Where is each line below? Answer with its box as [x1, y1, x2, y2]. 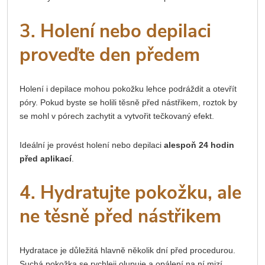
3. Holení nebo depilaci [20, 18, 211, 44]
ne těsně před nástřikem [20, 203, 221, 229]
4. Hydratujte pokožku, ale [20, 180, 241, 205]
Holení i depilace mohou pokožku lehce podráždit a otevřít [20, 83, 237, 93]
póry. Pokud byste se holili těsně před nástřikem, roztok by [20, 97, 237, 107]
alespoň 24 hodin [164, 140, 234, 150]
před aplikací [20, 153, 72, 163]
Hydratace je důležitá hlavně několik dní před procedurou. [20, 245, 235, 255]
